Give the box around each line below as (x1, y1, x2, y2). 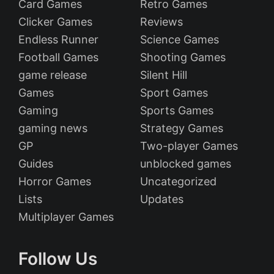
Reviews (140, 15, 183, 28)
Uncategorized (140, 175, 217, 188)
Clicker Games (18, 15, 92, 28)
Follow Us (18, 248, 97, 269)
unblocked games (140, 157, 231, 170)
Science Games (140, 33, 219, 46)
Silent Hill (140, 68, 187, 81)
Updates (140, 193, 183, 206)
